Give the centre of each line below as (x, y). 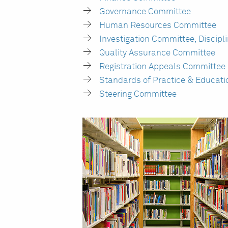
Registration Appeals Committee (163, 67)
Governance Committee (145, 12)
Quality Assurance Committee (158, 53)
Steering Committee (138, 94)
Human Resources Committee (158, 26)
